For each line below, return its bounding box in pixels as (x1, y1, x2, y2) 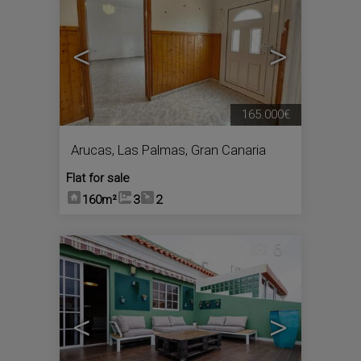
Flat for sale (66, 171, 130, 185)
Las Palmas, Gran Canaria (118, 142, 266, 158)
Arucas (71, 142, 112, 158)
